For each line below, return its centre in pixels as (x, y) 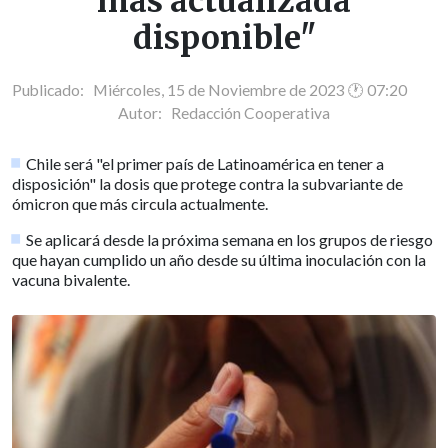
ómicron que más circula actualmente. (140, 203)
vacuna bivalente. (71, 279)
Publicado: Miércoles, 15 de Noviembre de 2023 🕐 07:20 (209, 89)
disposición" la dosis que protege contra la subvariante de (207, 183)
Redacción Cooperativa (250, 112)
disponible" (224, 38)
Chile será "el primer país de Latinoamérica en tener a (205, 163)
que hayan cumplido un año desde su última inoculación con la (219, 259)
